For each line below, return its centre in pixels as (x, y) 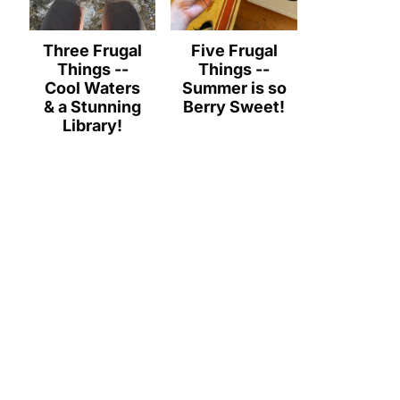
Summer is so (234, 87)
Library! (93, 125)
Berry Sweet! (234, 106)
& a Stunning (93, 106)
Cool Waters (93, 87)
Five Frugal (234, 50)
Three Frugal (93, 50)
